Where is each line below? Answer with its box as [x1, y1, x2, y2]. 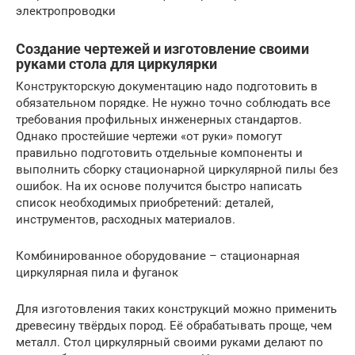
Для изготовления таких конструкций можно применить [16, 302, 337, 317]
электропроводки [16, 4, 116, 19]
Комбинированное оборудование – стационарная [16, 249, 300, 264]
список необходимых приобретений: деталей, [16, 196, 273, 211]
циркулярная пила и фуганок [16, 265, 178, 281]
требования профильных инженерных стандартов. [16, 113, 302, 128]
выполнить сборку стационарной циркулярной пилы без [16, 162, 338, 177]
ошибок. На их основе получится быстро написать [16, 179, 302, 194]
